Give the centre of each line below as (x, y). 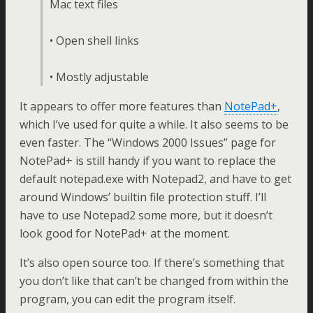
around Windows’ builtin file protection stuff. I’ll (143, 197)
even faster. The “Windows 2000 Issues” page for (148, 143)
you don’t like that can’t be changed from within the (154, 281)
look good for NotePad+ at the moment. (125, 233)
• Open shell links (94, 41)
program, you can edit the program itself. (128, 299)
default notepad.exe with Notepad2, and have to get (155, 179)
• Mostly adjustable (99, 77)
